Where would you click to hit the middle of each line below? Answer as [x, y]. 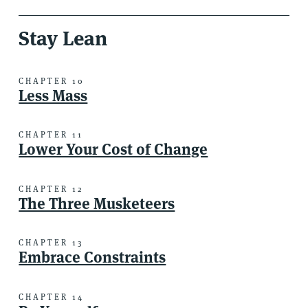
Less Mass [53, 95]
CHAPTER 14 [52, 296]
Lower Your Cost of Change [113, 150]
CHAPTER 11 [51, 135]
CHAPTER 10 [52, 80]
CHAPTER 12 [51, 188]
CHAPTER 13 [52, 243]
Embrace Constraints [92, 257]
